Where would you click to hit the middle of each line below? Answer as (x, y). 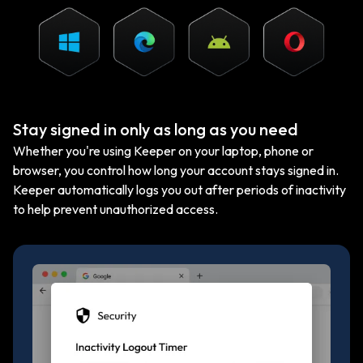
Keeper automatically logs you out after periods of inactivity (179, 189)
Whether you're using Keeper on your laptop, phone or (163, 150)
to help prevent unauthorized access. (115, 209)
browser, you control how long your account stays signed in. (176, 170)
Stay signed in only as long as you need (156, 129)
